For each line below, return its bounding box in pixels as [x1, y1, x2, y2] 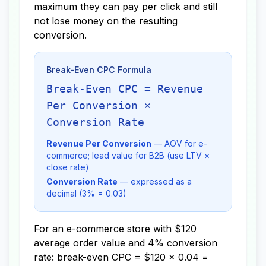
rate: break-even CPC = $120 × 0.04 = [34, 251, 208, 263]
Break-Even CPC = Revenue [46, 83, 203, 95]
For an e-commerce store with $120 [34, 223, 197, 235]
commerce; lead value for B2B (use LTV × [46, 150, 210, 160]
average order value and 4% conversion [34, 237, 217, 249]
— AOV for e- [151, 138, 207, 148]
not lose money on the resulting [34, 15, 178, 27]
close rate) [46, 162, 89, 172]
